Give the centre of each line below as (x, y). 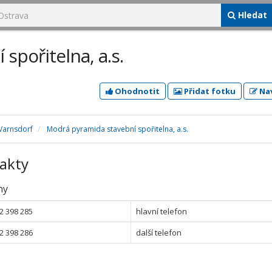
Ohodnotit (136, 91)
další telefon (159, 233)
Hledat (251, 15)
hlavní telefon (162, 211)
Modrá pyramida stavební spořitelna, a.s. (117, 129)
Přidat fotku (209, 91)
